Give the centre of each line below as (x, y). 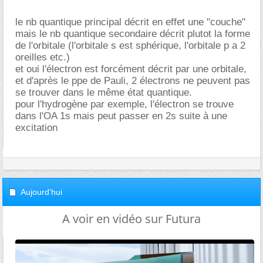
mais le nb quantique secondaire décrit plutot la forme (133, 34)
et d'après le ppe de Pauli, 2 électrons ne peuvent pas (133, 81)
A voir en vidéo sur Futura (131, 219)
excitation (36, 128)
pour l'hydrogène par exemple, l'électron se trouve (124, 104)
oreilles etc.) (43, 57)
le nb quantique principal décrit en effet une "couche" (130, 22)
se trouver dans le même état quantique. (104, 92)
